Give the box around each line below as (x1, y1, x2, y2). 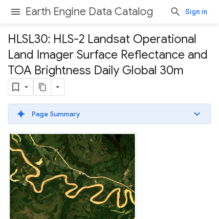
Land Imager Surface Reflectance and (8, 47, 208, 62)
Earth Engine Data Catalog (25, 5, 153, 18)
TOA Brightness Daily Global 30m (8, 63, 183, 78)
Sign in (185, 8, 207, 16)
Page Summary (32, 109, 80, 118)
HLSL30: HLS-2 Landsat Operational (8, 32, 197, 46)
